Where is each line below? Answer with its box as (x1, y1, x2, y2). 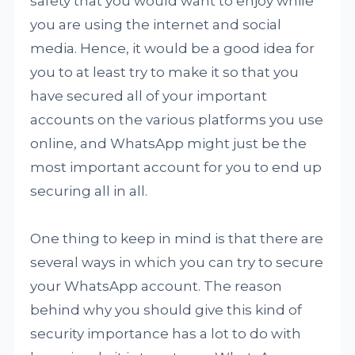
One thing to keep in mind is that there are (30, 231, 324, 246)
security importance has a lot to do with (30, 326, 302, 342)
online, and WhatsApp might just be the (30, 136, 307, 151)
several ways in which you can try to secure (30, 254, 324, 270)
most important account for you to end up (30, 159, 323, 175)
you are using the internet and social (30, 17, 282, 32)
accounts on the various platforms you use (30, 112, 324, 128)
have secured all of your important (30, 88, 268, 104)
